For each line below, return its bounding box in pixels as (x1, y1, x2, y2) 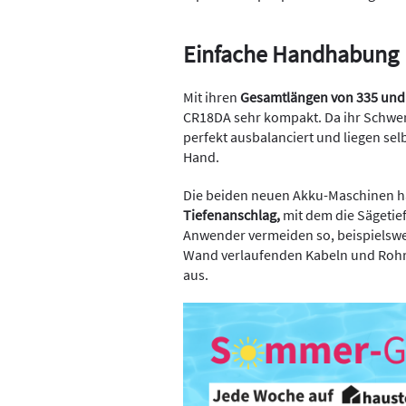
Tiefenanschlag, (183, 205, 280, 224)
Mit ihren (183, 87, 240, 106)
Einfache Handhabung (183, 38, 399, 69)
